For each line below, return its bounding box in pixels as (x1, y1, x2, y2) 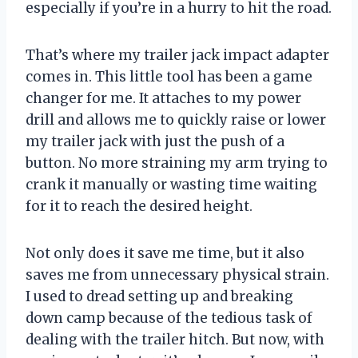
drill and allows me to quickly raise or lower (26, 110, 326, 129)
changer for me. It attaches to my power (26, 89, 301, 107)
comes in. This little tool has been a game (26, 67, 312, 86)
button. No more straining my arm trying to (26, 153, 328, 172)
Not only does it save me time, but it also (26, 244, 304, 262)
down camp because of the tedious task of (26, 308, 312, 327)
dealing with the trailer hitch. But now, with (26, 330, 324, 348)
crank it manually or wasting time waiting (26, 175, 317, 193)
